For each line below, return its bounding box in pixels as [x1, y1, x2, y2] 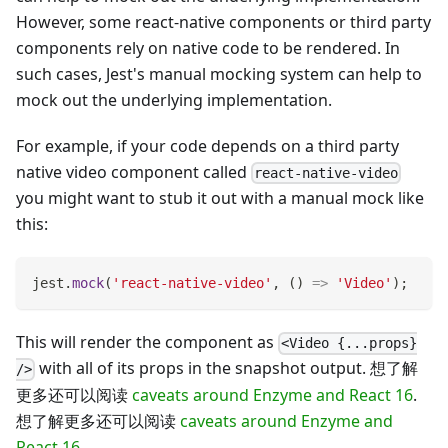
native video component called [16, 161, 251, 184]
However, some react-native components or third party [16, 11, 431, 34]
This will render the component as [16, 331, 278, 354]
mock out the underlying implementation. [16, 89, 332, 112]
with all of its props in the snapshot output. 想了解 [35, 357, 419, 380]
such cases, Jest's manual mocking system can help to [16, 63, 422, 86]
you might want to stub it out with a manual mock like [16, 187, 424, 210]
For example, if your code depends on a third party [16, 135, 399, 158]
